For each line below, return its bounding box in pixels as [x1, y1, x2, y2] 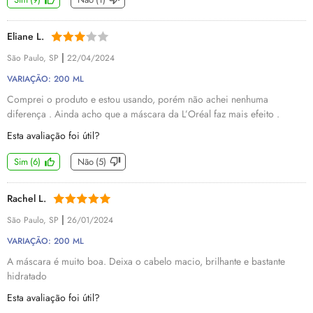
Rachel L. [7, 191, 46, 205]
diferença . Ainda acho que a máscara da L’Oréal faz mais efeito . [7, 107, 279, 121]
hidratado [7, 269, 47, 283]
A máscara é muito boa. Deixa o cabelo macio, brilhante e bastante [7, 254, 285, 268]
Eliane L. [7, 29, 44, 43]
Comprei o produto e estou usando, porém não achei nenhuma [7, 92, 268, 106]
